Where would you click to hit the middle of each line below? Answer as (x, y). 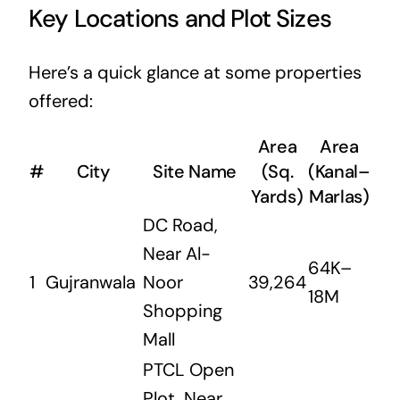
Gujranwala (90, 283)
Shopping (182, 311)
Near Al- (176, 254)
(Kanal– (339, 172)
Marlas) (339, 197)
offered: (60, 101)
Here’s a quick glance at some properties (195, 73)
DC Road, (180, 225)
